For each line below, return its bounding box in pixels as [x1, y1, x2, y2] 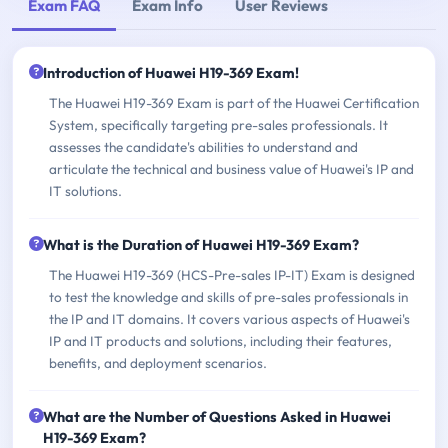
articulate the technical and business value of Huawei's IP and [49, 159, 414, 178]
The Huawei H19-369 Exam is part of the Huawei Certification [49, 93, 419, 112]
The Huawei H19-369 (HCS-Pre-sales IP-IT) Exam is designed [49, 265, 415, 284]
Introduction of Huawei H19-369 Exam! [43, 63, 299, 82]
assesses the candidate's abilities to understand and [49, 137, 358, 156]
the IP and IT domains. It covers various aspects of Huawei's [49, 309, 410, 328]
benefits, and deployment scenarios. [49, 353, 267, 372]
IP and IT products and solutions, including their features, [49, 331, 392, 350]
